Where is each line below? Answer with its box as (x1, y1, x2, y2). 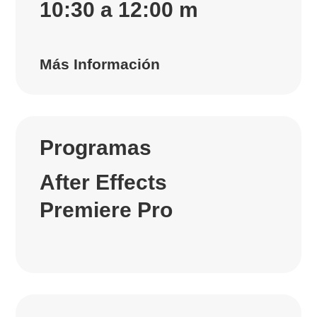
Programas (40, 136, 152, 160)
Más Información (40, 56, 161, 73)
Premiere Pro (40, 198, 173, 222)
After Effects (40, 171, 168, 195)
